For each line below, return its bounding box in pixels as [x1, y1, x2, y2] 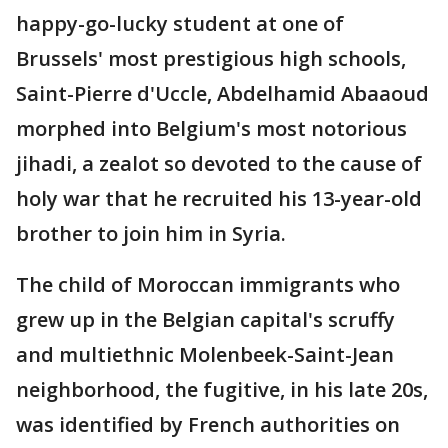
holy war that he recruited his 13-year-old [16, 185, 422, 212]
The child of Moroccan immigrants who [16, 271, 400, 298]
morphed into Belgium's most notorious [16, 115, 407, 142]
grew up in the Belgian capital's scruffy [16, 306, 395, 333]
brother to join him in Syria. [16, 220, 286, 247]
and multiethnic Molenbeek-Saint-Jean [16, 341, 394, 368]
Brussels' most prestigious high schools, [16, 45, 406, 72]
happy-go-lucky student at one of [16, 10, 344, 37]
